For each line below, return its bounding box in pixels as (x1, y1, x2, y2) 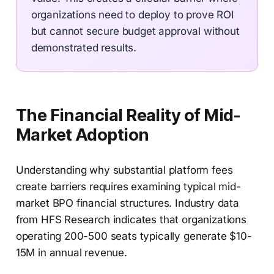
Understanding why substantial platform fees (15, 164, 233, 177)
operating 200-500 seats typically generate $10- (15, 230, 252, 243)
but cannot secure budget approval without (31, 25, 240, 38)
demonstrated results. (31, 42, 137, 54)
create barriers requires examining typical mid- (15, 180, 241, 193)
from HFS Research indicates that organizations (15, 213, 246, 226)
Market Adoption (15, 125, 149, 146)
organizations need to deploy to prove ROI (31, 9, 234, 21)
